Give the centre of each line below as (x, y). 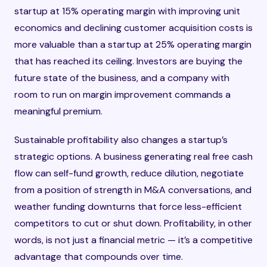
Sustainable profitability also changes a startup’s (121, 140)
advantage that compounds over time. (99, 257)
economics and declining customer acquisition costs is (133, 28)
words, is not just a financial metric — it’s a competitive (133, 240)
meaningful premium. (58, 111)
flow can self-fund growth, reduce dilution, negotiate (129, 173)
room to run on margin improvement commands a (122, 94)
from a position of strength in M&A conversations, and (133, 190)
